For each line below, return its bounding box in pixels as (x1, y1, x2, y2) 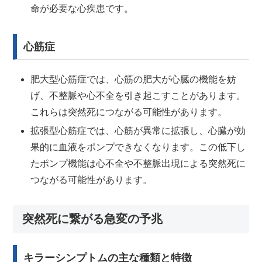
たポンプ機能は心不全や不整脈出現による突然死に (30, 158, 246, 168)
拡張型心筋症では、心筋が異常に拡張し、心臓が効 (30, 125, 246, 136)
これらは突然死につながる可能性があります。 (30, 107, 227, 118)
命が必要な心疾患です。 (30, 4, 133, 13)
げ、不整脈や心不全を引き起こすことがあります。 (30, 91, 246, 101)
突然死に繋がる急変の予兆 (22, 212, 163, 226)
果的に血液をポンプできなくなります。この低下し (30, 142, 246, 152)
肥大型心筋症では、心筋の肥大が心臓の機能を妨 (30, 74, 236, 85)
